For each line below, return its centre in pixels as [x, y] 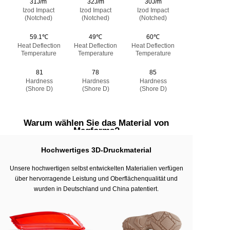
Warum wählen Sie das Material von [96, 123]
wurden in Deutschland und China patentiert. [96, 189]
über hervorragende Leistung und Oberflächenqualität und [96, 178]
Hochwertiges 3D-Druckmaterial [96, 150]
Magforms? [96, 130]
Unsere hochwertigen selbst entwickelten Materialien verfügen [96, 168]
